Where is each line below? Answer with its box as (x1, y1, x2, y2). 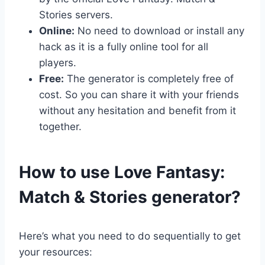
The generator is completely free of (64, 72, 234, 85)
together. (39, 120, 82, 132)
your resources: (19, 245, 92, 258)
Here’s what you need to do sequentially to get (19, 230, 241, 242)
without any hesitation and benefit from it (39, 104, 236, 117)
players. (39, 56, 76, 69)
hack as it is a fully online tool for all (39, 40, 208, 53)
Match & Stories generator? (19, 186, 241, 207)
